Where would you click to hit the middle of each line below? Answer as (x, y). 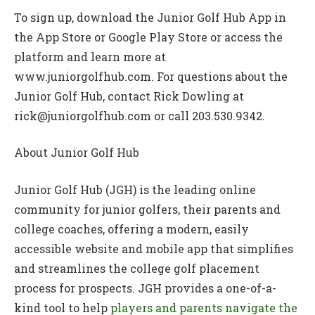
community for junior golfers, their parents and (147, 209)
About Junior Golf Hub (77, 153)
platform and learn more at (90, 56)
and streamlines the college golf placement (137, 268)
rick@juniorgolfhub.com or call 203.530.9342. (140, 115)
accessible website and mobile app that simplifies (154, 248)
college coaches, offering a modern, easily (131, 229)
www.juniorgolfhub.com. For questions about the (151, 76)
